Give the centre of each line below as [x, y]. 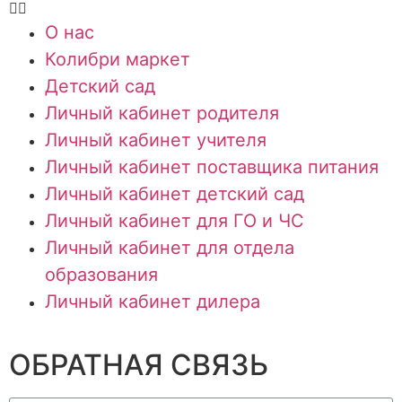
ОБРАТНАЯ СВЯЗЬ [139, 365]
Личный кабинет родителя [162, 114]
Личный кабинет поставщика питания [212, 167]
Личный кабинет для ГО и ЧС [175, 221]
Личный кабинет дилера [153, 302]
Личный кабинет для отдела [170, 248]
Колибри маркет [118, 60]
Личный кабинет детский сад [175, 194]
